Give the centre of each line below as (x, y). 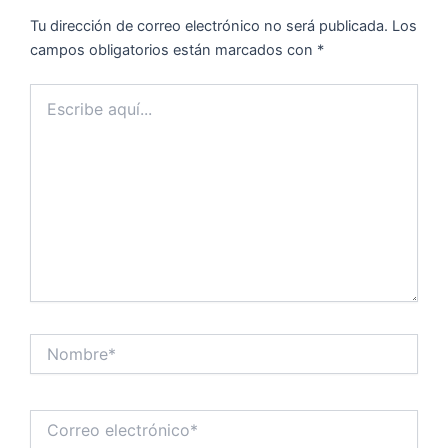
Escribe (53, 93)
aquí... (49, 113)
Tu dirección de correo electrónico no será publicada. (209, 26)
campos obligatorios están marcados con (173, 50)
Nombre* (58, 343)
